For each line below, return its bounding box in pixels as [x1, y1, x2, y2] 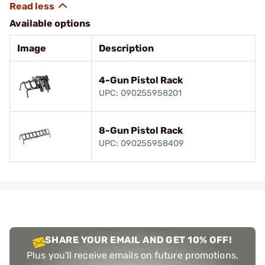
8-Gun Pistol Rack [99, 125, 183, 136]
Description [99, 43, 154, 54]
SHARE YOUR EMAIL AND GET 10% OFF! [44, 234, 232, 245]
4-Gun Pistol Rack [99, 75, 183, 86]
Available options [9, 18, 91, 29]
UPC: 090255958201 [99, 88, 182, 98]
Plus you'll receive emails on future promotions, [27, 250, 238, 261]
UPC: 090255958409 [99, 138, 184, 148]
